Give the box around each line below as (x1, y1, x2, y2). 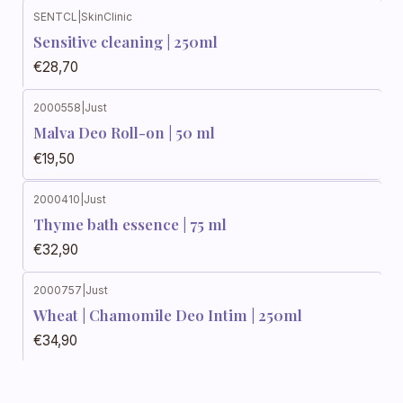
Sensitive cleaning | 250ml (33, 31, 218, 52)
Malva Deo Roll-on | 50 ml (33, 122, 215, 143)
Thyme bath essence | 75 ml (33, 213, 227, 234)
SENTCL (33, 9, 77, 23)
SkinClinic (81, 9, 132, 23)
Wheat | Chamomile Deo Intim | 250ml (33, 305, 302, 326)
